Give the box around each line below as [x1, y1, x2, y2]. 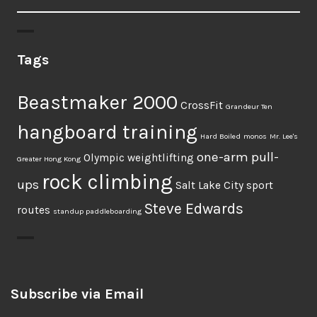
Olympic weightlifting [83, 151, 194, 164]
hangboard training [17, 120, 197, 144]
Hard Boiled [200, 132, 241, 141]
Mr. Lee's [270, 132, 298, 141]
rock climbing [42, 170, 173, 194]
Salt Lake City [175, 179, 243, 192]
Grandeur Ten [226, 102, 272, 111]
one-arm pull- [197, 149, 279, 165]
